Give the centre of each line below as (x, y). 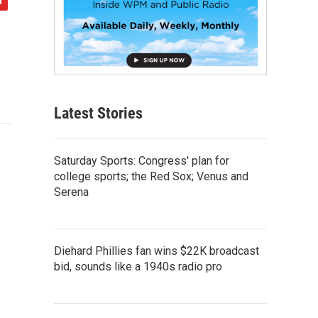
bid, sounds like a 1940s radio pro (138, 266)
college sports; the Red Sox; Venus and (151, 176)
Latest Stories (98, 113)
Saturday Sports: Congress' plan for (142, 160)
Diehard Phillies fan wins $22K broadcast (157, 251)
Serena (71, 192)
